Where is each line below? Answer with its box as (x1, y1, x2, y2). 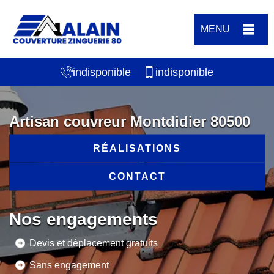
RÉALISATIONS (93, 143, 181, 154)
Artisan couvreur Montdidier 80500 (9, 113, 250, 130)
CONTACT (108, 171, 166, 182)
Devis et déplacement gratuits (29, 237, 158, 248)
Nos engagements (9, 209, 158, 229)
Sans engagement (29, 259, 109, 270)
